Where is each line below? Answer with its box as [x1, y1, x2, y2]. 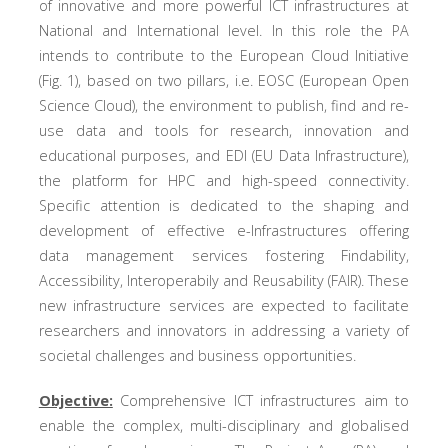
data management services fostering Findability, [38, 246, 410, 266]
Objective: [38, 391, 113, 411]
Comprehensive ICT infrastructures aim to [112, 391, 410, 411]
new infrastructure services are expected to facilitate [38, 296, 410, 316]
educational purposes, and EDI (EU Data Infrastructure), [38, 146, 410, 166]
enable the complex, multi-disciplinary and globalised [38, 416, 410, 436]
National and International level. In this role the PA [38, 21, 410, 41]
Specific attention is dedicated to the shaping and [38, 196, 410, 216]
